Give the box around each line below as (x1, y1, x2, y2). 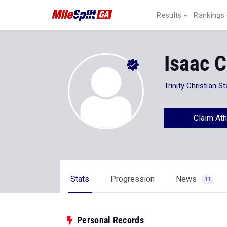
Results (157, 11, 182, 19)
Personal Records (77, 215, 144, 225)
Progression (110, 174, 155, 184)
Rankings (194, 11, 224, 19)
